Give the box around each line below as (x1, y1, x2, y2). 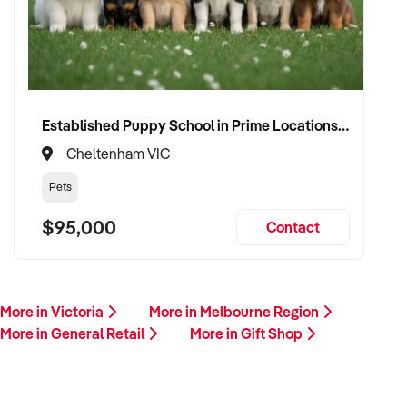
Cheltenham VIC (66, 144, 170, 163)
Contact (266, 218, 320, 236)
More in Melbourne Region (149, 303, 322, 321)
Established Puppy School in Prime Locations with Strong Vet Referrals (338, 115, 349, 134)
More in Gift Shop (190, 324, 305, 342)
